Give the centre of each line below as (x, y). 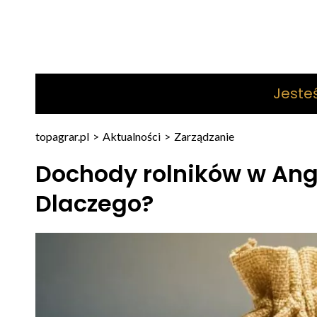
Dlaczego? (94, 203)
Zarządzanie (204, 136)
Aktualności (131, 136)
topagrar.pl (62, 136)
